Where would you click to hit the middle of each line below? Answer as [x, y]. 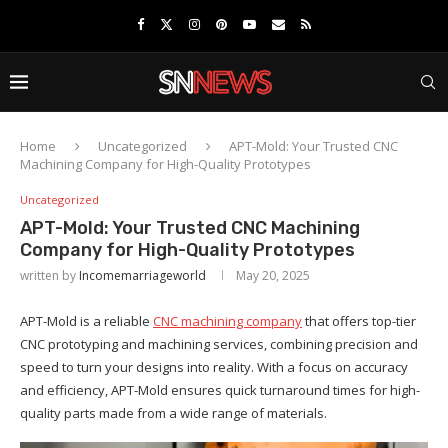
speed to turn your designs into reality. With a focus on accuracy [214, 367]
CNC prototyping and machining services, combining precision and [219, 344]
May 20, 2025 [273, 275]
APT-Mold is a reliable [86, 321]
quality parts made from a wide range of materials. [173, 413]
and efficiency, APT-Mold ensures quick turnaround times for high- [220, 390]
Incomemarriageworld [142, 275]
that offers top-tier [359, 321]
